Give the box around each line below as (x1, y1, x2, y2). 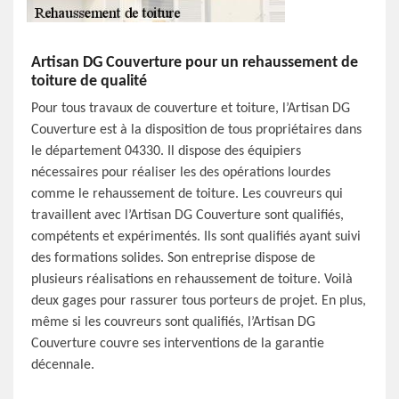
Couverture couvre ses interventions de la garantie (31, 337, 324, 351)
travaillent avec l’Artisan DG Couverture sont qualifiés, (31, 208, 344, 223)
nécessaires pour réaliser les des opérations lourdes (31, 166, 330, 180)
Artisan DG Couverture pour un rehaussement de (31, 54, 358, 71)
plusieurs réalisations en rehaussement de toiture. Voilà (31, 273, 353, 287)
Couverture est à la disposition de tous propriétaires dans (31, 123, 362, 137)
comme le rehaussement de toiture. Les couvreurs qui (31, 187, 343, 201)
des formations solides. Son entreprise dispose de (31, 251, 315, 265)
